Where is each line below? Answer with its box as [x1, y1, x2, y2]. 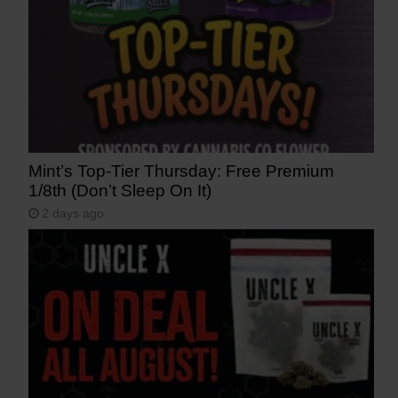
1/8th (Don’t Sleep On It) [28, 181, 212, 201]
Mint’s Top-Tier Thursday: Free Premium [28, 162, 335, 181]
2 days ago [42, 207, 105, 221]
